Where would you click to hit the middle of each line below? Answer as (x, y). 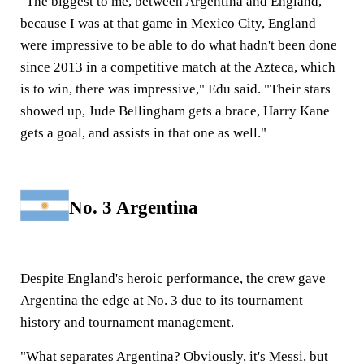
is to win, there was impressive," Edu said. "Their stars (175, 89)
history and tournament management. (127, 322)
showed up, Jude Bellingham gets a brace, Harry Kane (175, 110)
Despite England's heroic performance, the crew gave (173, 278)
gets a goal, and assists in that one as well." (143, 132)
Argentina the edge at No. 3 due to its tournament (162, 300)
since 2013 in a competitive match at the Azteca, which (178, 67)
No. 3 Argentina (134, 207)
